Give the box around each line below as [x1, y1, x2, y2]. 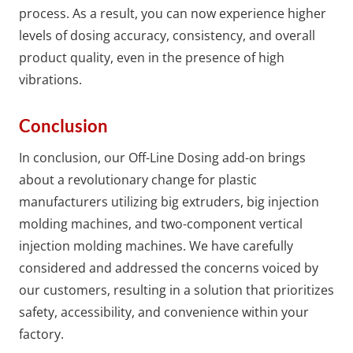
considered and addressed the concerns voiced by [19, 259, 318, 277]
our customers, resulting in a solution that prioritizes [19, 281, 334, 299]
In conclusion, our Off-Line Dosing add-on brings [19, 149, 306, 166]
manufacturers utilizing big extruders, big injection [19, 193, 319, 210]
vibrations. [19, 70, 82, 88]
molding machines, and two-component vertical [19, 215, 303, 232]
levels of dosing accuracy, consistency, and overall [19, 26, 315, 44]
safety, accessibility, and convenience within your [19, 303, 309, 321]
